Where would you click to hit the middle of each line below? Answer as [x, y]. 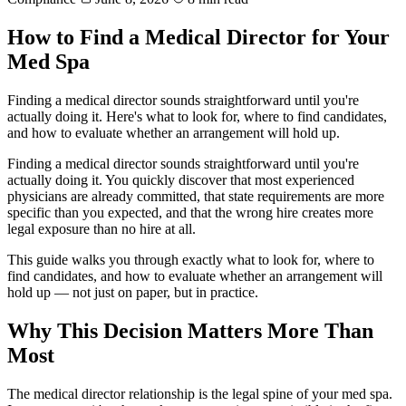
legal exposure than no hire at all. [101, 228]
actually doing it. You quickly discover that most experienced [181, 179]
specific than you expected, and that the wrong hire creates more [190, 212]
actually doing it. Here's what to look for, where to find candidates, [197, 116]
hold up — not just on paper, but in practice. [133, 292]
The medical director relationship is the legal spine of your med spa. [200, 393]
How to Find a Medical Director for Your [198, 37]
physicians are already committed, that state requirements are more [196, 196]
